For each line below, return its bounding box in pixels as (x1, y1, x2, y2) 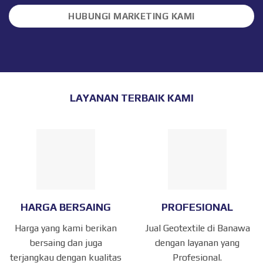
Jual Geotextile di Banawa (144, 222, 250, 234)
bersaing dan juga (29, 237, 102, 248)
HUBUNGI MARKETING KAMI (68, 11, 195, 22)
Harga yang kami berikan (15, 222, 117, 234)
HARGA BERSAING (21, 200, 111, 213)
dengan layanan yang (155, 237, 240, 248)
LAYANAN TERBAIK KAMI (69, 91, 194, 104)
